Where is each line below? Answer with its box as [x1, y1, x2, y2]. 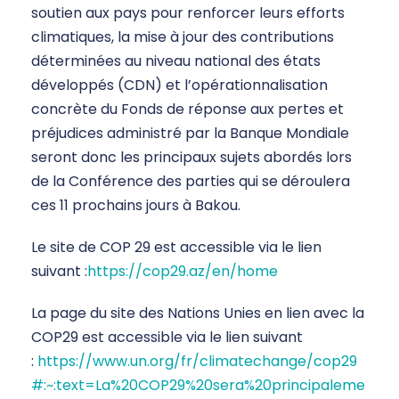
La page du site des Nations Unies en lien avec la [31, 303, 364, 324]
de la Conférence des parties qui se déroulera [31, 171, 350, 192]
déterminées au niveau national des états [31, 51, 321, 72]
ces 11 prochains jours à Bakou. [31, 195, 240, 216]
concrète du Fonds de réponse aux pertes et [31, 99, 344, 120]
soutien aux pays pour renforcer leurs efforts [31, 3, 345, 24]
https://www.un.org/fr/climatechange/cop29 [37, 351, 357, 372]
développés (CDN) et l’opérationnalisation [31, 75, 328, 96]
